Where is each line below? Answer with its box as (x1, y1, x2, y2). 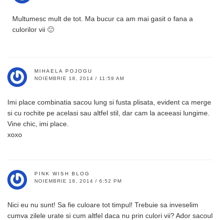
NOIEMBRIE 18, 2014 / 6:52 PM (34, 178, 122, 184)
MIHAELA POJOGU (34, 68, 92, 74)
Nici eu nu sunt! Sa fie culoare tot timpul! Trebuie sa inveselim (7, 200, 198, 209)
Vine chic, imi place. (7, 119, 69, 128)
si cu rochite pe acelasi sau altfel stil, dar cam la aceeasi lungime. (7, 109, 210, 117)
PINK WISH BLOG (34, 170, 90, 176)
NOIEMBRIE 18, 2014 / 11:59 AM (34, 75, 124, 81)
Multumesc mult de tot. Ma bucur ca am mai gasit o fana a (12, 14, 193, 23)
